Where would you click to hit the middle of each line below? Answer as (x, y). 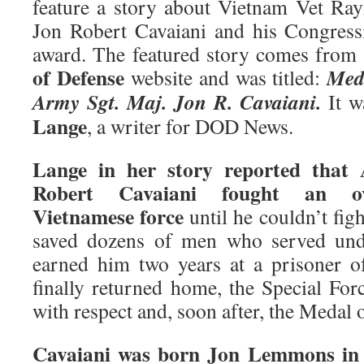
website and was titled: (225, 77)
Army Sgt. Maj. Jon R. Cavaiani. (177, 102)
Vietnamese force (108, 216)
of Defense (78, 77)
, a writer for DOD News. (190, 126)
